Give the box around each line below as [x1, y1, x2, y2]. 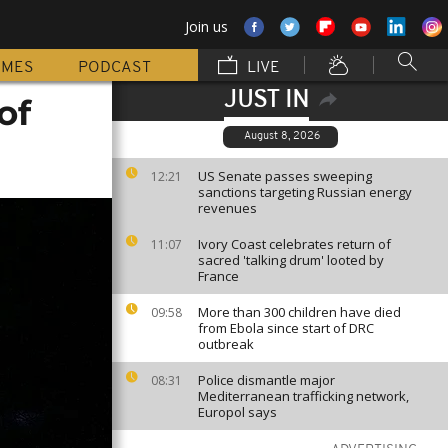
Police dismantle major [198, 371, 335, 389]
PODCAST [78, 60, 151, 76]
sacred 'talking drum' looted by [198, 251, 384, 269]
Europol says [198, 403, 277, 421]
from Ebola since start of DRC [198, 319, 374, 337]
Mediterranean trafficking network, [198, 387, 409, 405]
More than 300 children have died [198, 303, 401, 321]
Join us [185, 17, 228, 36]
